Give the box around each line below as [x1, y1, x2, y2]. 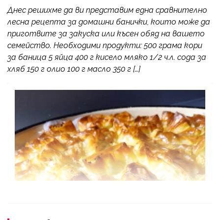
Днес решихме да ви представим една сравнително [7, 5, 207, 15]
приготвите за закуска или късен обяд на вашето [7, 28, 205, 38]
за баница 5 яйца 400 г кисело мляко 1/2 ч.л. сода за [7, 52, 206, 62]
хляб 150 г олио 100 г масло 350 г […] [7, 64, 140, 74]
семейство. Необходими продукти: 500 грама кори [7, 40, 202, 50]
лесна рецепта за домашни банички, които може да [7, 17, 210, 27]
